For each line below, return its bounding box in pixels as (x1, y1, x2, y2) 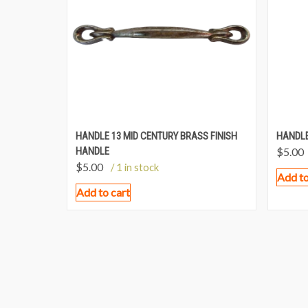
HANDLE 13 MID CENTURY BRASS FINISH (76, 130, 237, 143)
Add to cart (76, 186, 130, 199)
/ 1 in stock (111, 161, 159, 174)
